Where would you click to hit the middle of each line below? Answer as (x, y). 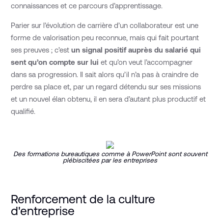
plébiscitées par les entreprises (110, 161)
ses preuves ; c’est (40, 50)
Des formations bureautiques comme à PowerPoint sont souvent (110, 154)
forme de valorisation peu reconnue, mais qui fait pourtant (105, 37)
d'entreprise (43, 210)
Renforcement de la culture (83, 199)
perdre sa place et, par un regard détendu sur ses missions (106, 86)
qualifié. (23, 111)
